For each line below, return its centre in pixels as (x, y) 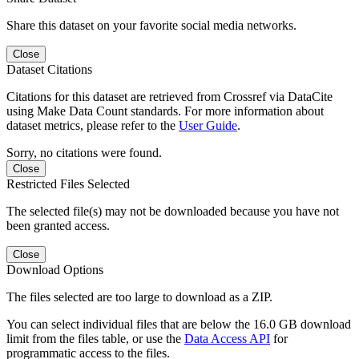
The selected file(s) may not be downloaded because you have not (173, 211)
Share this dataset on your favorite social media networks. (151, 25)
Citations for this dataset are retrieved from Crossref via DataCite (169, 96)
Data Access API (227, 338)
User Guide (208, 125)
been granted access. (58, 225)
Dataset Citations (49, 69)
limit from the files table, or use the (95, 338)
